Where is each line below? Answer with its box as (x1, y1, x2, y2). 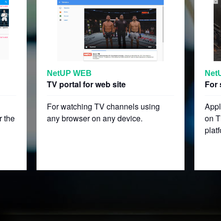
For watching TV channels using (46, 101, 160, 112)
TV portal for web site (46, 78, 126, 90)
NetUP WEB (46, 69, 92, 77)
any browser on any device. (46, 112, 143, 124)
